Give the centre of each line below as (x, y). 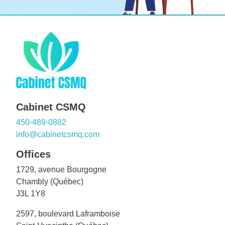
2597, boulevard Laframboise (68, 213)
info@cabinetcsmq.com (58, 134)
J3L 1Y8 (31, 193)
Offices (33, 154)
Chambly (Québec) (50, 181)
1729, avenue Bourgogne (61, 169)
